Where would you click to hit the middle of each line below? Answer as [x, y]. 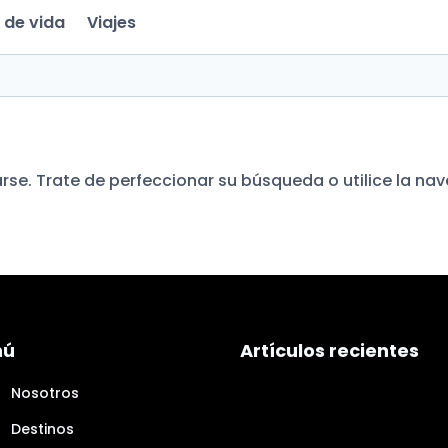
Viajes [112, 23]
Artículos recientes [330, 350]
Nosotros [44, 392]
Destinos [42, 428]
